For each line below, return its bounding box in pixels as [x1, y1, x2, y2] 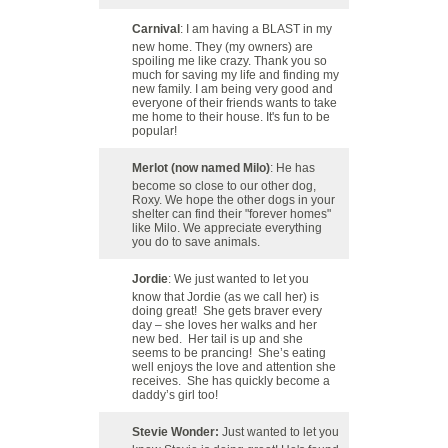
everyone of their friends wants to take [132, 96, 337, 110]
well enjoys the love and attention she [132, 360, 336, 374]
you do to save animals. [132, 235, 260, 249]
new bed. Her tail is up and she [132, 332, 303, 346]
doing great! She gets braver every [132, 304, 322, 318]
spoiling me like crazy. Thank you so [132, 54, 327, 68]
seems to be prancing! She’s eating [132, 346, 326, 360]
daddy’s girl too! [132, 388, 218, 402]
